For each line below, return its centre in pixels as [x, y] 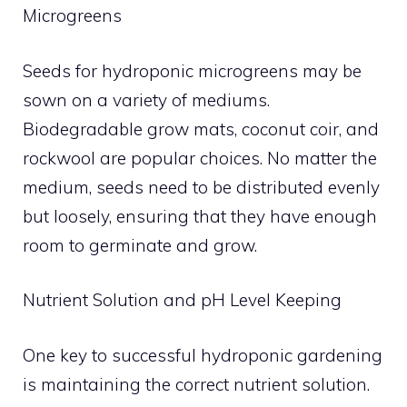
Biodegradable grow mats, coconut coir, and [201, 129]
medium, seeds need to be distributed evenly [201, 187]
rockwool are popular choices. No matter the [200, 158]
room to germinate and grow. [140, 245]
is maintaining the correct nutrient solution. [196, 384]
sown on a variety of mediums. [146, 99]
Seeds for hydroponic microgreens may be [192, 70]
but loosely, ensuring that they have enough [200, 216]
